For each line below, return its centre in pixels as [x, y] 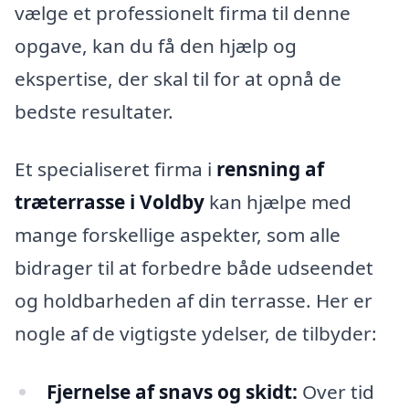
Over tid [336, 392]
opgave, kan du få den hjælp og [156, 45]
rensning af [270, 169]
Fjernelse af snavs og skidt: [172, 392]
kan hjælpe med [278, 202]
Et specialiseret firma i [115, 169]
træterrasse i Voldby [110, 202]
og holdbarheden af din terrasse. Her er [194, 301]
